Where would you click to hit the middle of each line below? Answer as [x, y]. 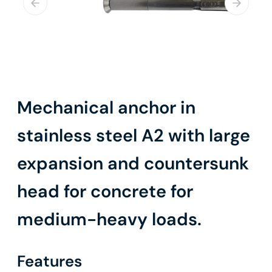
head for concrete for [105, 192]
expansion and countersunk [133, 164]
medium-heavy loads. [109, 219]
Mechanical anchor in [106, 108]
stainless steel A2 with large [134, 136]
